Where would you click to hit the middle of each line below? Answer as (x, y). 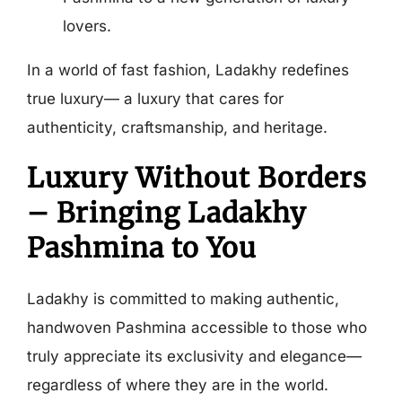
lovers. (87, 26)
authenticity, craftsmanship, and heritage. (177, 127)
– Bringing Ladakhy (166, 212)
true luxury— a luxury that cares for (155, 98)
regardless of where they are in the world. (177, 385)
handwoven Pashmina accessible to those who (197, 327)
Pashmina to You (141, 247)
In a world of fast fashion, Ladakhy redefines (188, 70)
